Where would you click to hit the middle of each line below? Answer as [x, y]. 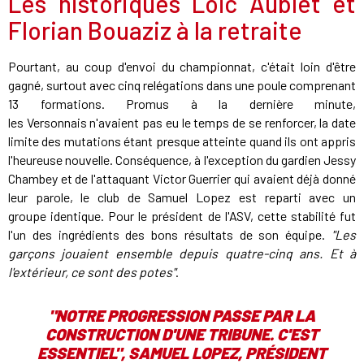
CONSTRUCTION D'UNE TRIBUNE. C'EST [182, 334]
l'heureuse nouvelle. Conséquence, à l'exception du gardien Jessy [182, 160]
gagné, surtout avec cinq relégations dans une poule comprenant [182, 85]
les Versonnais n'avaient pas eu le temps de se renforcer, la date [182, 123]
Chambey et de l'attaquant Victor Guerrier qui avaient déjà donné [182, 179]
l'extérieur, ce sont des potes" [92, 272]
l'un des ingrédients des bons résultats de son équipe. [170, 235]
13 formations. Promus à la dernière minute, [182, 104]
